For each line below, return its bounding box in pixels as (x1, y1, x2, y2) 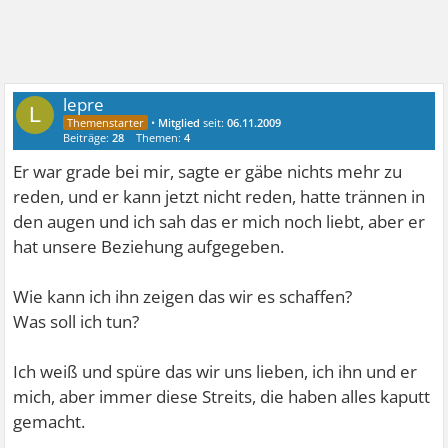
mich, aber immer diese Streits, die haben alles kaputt (13, 385, 431, 408)
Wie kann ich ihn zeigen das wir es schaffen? (13, 285, 353, 308)
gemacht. (13, 410, 86, 433)
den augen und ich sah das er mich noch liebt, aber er (13, 210, 426, 233)
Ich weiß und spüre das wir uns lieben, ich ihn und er (13, 360, 418, 383)
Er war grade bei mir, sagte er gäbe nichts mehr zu (13, 160, 403, 183)
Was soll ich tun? (13, 310, 140, 333)
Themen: (136, 130, 185, 145)
